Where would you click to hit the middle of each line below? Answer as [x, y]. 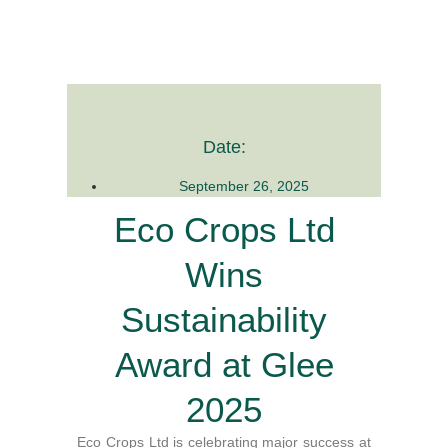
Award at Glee [224, 364]
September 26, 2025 [244, 185]
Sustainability [224, 319]
